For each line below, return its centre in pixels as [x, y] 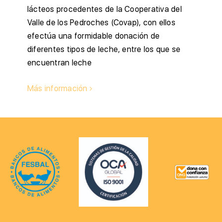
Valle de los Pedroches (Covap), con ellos [101, 23]
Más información [57, 88]
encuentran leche [59, 63]
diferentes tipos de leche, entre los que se [104, 49]
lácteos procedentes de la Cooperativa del [105, 9]
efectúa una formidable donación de [94, 36]
